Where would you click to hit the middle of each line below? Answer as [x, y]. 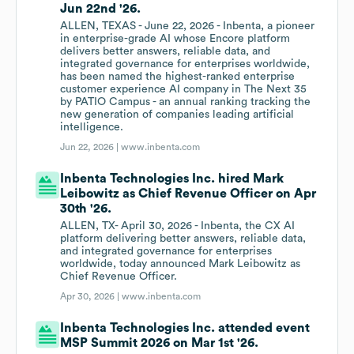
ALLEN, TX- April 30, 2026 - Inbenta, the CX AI [178, 226]
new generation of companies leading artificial [177, 115]
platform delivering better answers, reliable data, [183, 239]
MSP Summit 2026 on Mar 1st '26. [160, 343]
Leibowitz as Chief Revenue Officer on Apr [188, 194]
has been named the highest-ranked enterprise [178, 77]
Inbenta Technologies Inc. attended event [185, 328]
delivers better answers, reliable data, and [166, 52]
